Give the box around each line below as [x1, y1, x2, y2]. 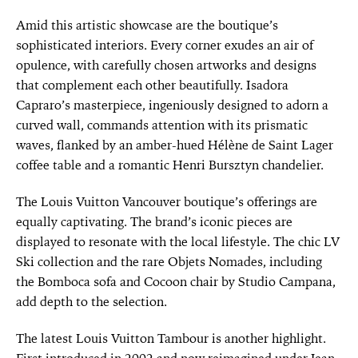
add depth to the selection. [16, 292, 167, 310]
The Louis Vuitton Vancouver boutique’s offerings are [16, 193, 317, 210]
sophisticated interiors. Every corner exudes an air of [16, 36, 313, 54]
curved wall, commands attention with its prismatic [16, 116, 308, 133]
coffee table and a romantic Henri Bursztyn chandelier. [16, 156, 324, 173]
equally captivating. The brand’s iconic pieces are [16, 213, 292, 230]
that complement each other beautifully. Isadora [16, 76, 288, 93]
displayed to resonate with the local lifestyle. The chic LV [16, 233, 340, 250]
